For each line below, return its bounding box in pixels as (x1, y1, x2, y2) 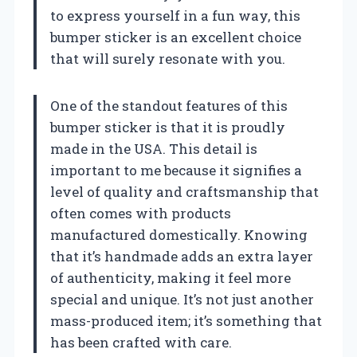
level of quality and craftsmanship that (50, 182, 319, 201)
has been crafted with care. (50, 332, 232, 351)
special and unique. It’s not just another (50, 289, 314, 308)
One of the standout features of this (50, 96, 288, 115)
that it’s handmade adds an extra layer (50, 246, 313, 265)
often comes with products (50, 203, 231, 222)
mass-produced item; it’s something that (50, 311, 322, 330)
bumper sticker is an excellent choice (50, 27, 301, 46)
